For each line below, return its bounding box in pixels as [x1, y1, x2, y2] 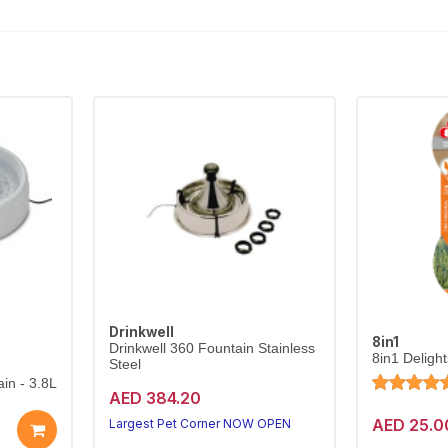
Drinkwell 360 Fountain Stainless [109, 341, 315, 356]
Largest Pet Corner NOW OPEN [109, 416, 291, 431]
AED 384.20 [109, 388, 201, 408]
